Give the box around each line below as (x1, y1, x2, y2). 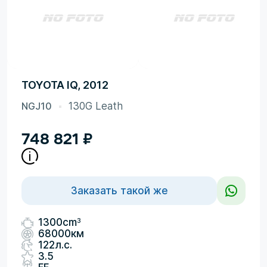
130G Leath (69, 100, 123, 112)
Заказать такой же (70, 184, 168, 197)
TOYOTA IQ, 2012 (21, 79, 108, 91)
